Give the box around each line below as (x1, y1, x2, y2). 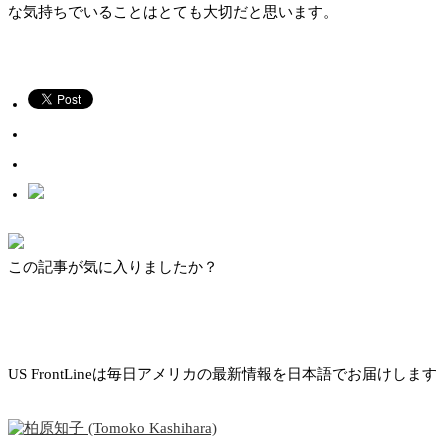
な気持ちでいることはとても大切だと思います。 (8, 4, 338, 21)
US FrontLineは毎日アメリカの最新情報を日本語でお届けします (8, 366, 437, 383)
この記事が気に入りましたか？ (8, 259, 218, 276)
